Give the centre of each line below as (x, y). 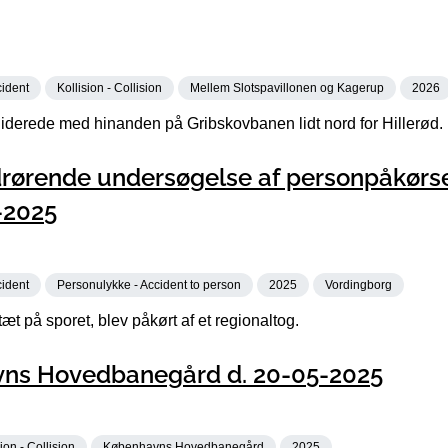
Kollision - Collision (109, 88)
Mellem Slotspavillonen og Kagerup (287, 88)
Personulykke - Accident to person (149, 284)
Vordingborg (358, 284)
